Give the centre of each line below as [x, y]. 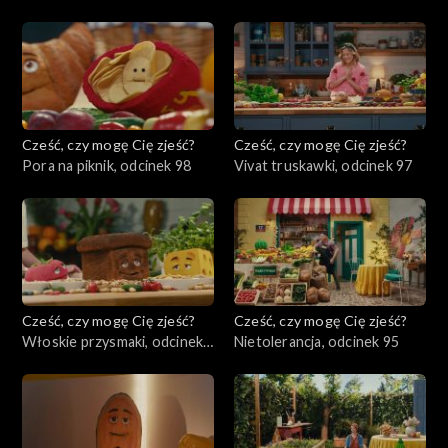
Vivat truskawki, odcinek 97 [323, 165]
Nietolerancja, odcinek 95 [316, 341]
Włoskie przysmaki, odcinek [113, 341]
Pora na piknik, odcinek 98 [107, 165]
